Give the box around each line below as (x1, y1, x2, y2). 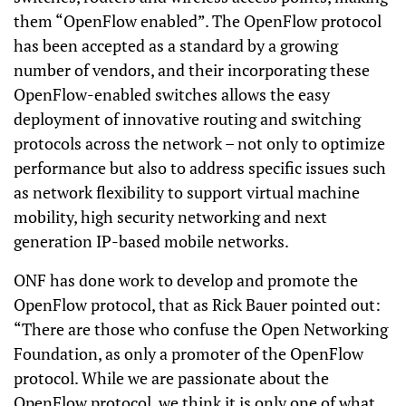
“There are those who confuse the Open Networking (14, 318, 388, 340)
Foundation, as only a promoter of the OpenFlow (14, 343, 363, 364)
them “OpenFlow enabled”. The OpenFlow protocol (14, 10, 382, 32)
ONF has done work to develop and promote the (14, 269, 358, 291)
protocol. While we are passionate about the (14, 367, 329, 389)
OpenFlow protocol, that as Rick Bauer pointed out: (14, 294, 381, 315)
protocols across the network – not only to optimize (14, 132, 385, 154)
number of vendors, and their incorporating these (14, 59, 370, 81)
